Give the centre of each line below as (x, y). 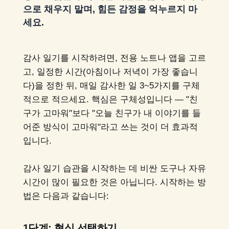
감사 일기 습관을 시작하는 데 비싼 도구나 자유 (114, 169)
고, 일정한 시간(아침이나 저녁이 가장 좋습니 (110, 72)
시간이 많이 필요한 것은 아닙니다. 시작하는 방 (114, 182)
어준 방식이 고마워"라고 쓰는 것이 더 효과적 (110, 127)
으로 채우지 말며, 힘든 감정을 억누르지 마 (110, 9)
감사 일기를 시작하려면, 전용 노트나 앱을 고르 (114, 58)
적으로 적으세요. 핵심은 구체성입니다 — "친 (110, 99)
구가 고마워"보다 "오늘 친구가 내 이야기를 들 (112, 113)
